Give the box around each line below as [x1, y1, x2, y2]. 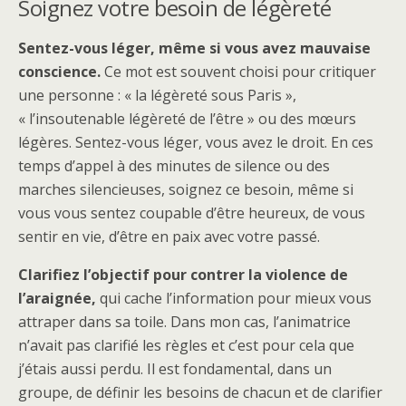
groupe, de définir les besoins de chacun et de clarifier [18, 382, 382, 402]
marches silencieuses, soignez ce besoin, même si [18, 179, 353, 199]
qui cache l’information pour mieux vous [96, 287, 372, 308]
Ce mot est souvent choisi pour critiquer [104, 61, 376, 82]
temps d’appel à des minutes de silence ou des [18, 155, 330, 176]
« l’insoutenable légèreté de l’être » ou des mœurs [18, 108, 356, 129]
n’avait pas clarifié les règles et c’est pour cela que [18, 334, 354, 355]
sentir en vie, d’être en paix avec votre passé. [18, 226, 320, 246]
